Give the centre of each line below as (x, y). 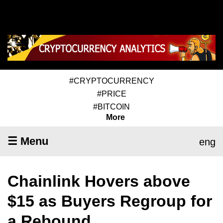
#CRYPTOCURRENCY (111, 81)
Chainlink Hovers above (99, 181)
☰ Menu (28, 141)
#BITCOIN (111, 107)
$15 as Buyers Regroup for (110, 201)
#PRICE (111, 94)
